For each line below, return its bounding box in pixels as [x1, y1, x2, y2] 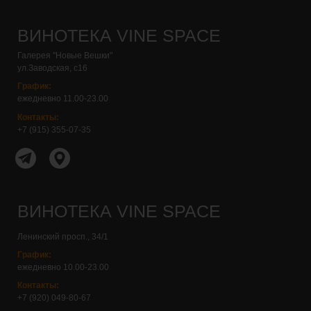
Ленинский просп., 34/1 [17, 232, 108, 242]
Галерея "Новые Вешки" [17, 51, 112, 60]
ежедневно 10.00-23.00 [17, 262, 109, 272]
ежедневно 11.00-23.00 [17, 94, 108, 103]
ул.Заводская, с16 [17, 63, 87, 73]
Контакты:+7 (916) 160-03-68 [20, 144, 133, 154]
